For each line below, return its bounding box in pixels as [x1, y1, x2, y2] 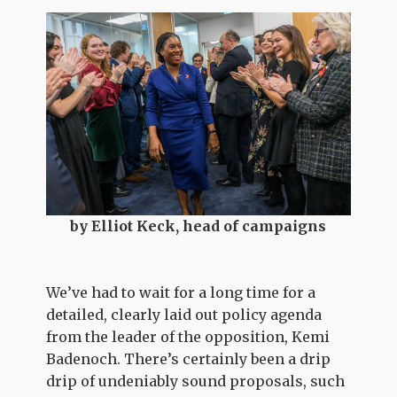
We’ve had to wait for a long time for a [46, 283, 316, 301]
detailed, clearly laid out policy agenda [46, 305, 323, 323]
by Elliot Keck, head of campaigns [70, 216, 327, 235]
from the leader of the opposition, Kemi [46, 327, 331, 346]
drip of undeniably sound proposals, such [46, 371, 346, 390]
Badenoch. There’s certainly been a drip [46, 349, 331, 368]
